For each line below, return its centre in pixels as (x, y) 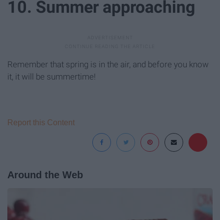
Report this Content (41, 123)
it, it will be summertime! (52, 77)
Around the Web (45, 175)
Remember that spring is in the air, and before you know (108, 65)
